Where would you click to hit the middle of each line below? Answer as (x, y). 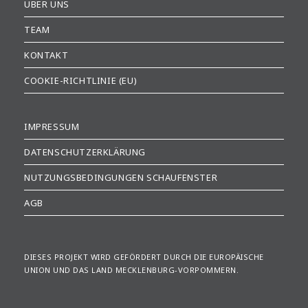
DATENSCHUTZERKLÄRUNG (85, 152)
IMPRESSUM (52, 127)
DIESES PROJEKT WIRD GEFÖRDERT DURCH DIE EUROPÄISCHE (144, 257)
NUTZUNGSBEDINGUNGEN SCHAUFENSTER (121, 178)
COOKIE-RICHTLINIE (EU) (81, 81)
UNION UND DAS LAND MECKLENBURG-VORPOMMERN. (131, 270)
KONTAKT (46, 55)
